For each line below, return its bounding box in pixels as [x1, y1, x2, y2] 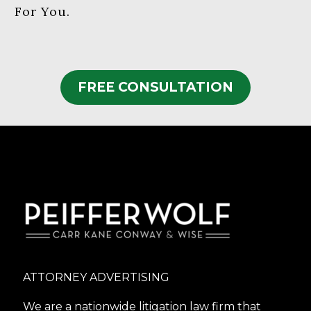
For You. [15, 3, 70, 19]
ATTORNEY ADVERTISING [23, 270, 170, 284]
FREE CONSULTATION [78, 79, 233, 96]
